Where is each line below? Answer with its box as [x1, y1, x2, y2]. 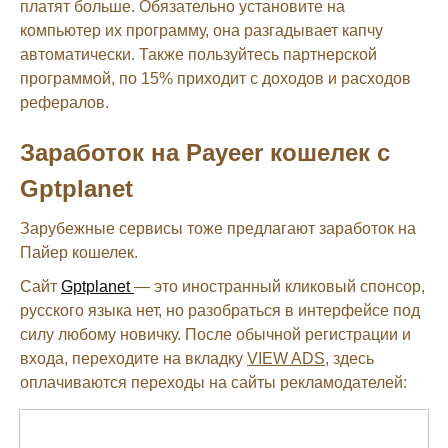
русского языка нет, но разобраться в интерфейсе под [20, 301, 420, 319]
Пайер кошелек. [20, 243, 138, 261]
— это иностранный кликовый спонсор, [134, 277, 425, 295]
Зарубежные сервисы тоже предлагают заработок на [20, 219, 416, 237]
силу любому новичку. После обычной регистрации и [20, 325, 411, 343]
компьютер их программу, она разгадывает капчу [20, 21, 383, 39]
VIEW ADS [247, 349, 325, 367]
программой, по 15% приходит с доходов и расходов [20, 69, 411, 87]
